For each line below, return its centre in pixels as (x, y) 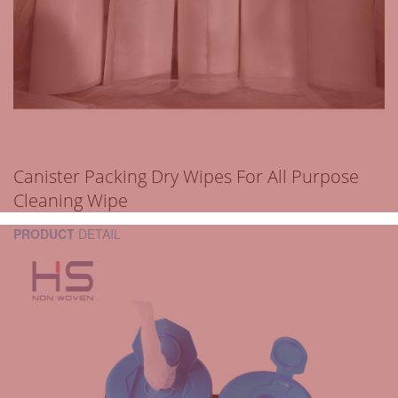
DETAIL (98, 234)
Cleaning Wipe (71, 201)
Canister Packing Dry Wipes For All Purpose (186, 177)
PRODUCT (44, 234)
